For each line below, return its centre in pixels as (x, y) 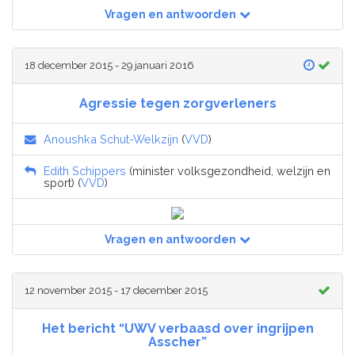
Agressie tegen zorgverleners (177, 103)
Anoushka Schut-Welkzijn (111, 139)
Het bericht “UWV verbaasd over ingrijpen (177, 328)
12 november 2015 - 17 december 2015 (116, 290)
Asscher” (177, 342)
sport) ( (62, 182)
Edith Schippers (85, 170)
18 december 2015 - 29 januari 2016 (109, 65)
